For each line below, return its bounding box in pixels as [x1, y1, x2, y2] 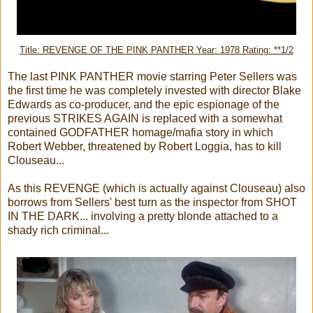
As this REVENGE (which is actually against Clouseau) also [8, 182, 305, 194]
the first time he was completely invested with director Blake [8, 84, 301, 96]
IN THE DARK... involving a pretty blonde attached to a [8, 210, 278, 222]
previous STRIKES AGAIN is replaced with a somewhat [8, 112, 282, 124]
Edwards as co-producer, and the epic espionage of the [8, 98, 279, 110]
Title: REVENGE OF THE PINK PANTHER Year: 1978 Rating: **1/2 [20, 45, 293, 55]
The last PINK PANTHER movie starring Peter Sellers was [8, 70, 297, 82]
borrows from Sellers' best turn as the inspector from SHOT [8, 196, 297, 208]
